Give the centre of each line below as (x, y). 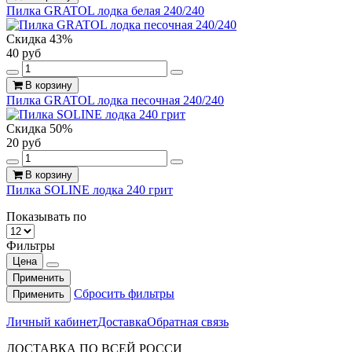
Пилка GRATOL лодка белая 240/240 (105, 10)
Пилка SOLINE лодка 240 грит (90, 189)
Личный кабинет (52, 321)
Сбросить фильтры (124, 293)
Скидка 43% (39, 38)
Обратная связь (188, 321)
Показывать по (46, 216)
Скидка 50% (39, 128)
